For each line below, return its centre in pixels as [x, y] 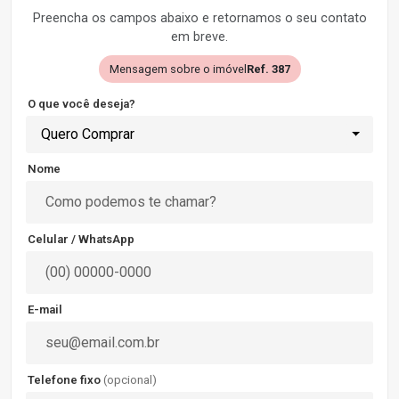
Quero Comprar [88, 134]
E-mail [45, 309]
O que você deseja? [81, 104]
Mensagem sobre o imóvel [178, 69]
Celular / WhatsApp [81, 239]
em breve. [199, 37]
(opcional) [130, 380]
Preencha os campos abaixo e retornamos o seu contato [199, 18]
